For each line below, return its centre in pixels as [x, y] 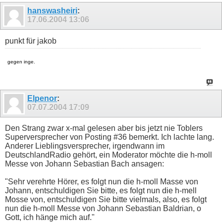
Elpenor [42, 98]
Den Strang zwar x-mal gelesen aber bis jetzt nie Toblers [104, 128]
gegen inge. [21, 61]
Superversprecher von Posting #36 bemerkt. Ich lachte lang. [110, 137]
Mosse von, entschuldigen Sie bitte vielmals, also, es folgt [106, 199]
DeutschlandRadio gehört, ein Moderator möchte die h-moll [109, 155]
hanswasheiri [52, 11]
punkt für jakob [31, 41]
